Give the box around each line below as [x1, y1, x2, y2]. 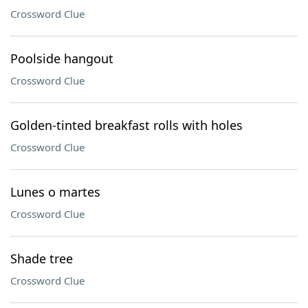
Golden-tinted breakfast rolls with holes [10, 117, 243, 133]
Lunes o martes [10, 184, 100, 200]
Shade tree [10, 250, 73, 267]
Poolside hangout [10, 50, 113, 67]
